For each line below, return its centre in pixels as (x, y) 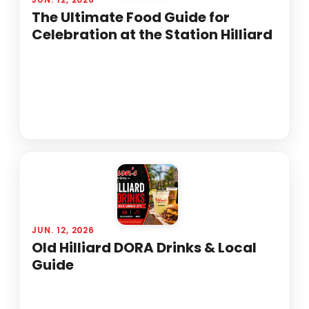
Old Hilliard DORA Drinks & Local (144, 248)
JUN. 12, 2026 (63, 230)
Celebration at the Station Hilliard (152, 35)
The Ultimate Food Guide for (130, 18)
